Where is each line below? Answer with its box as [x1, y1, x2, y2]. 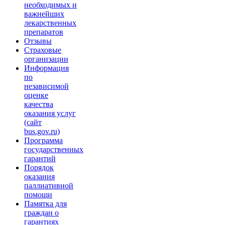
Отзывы [24, 36, 52, 45]
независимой [24, 81, 69, 90]
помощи [24, 190, 52, 199]
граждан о [24, 208, 59, 217]
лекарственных [24, 18, 76, 27]
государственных [24, 145, 83, 154]
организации [24, 54, 68, 63]
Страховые [24, 45, 61, 54]
